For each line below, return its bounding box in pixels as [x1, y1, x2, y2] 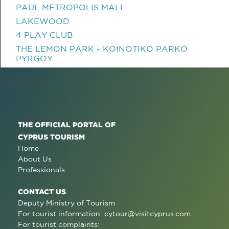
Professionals [18, 166, 65, 174]
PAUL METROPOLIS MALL [16, 3, 125, 12]
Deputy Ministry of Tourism [18, 199, 115, 207]
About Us [18, 155, 52, 163]
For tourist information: [18, 210, 104, 218]
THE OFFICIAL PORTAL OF [18, 121, 116, 128]
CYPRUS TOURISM [18, 133, 85, 141]
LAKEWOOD [16, 16, 70, 26]
